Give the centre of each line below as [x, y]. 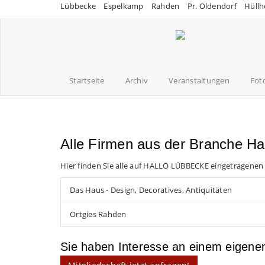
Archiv [136, 80]
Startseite [87, 80]
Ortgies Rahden [98, 214]
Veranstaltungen [199, 80]
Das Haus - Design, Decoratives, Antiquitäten [151, 190]
